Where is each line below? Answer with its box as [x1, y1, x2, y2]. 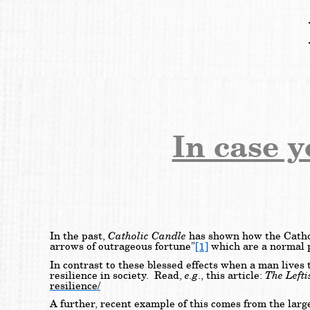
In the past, [50, 230, 108, 244]
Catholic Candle [108, 229, 186, 244]
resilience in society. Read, [50, 269, 185, 283]
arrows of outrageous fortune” [50, 240, 195, 254]
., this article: [198, 269, 265, 283]
